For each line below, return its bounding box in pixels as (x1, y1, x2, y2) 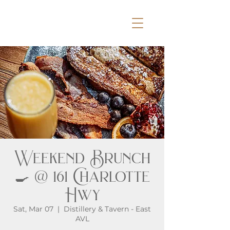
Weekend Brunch (14, 147, 150, 169)
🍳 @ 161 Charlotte (14, 165, 150, 187)
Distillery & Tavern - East (64, 204, 151, 214)
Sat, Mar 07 (13, 204, 53, 214)
